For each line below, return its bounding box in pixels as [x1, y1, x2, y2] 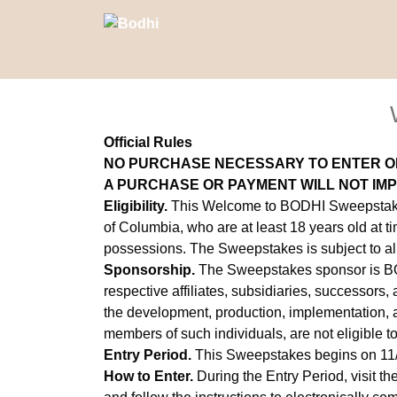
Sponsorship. [104, 262, 195, 277]
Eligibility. [104, 198, 167, 214]
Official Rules [104, 135, 192, 150]
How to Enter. [104, 369, 193, 384]
